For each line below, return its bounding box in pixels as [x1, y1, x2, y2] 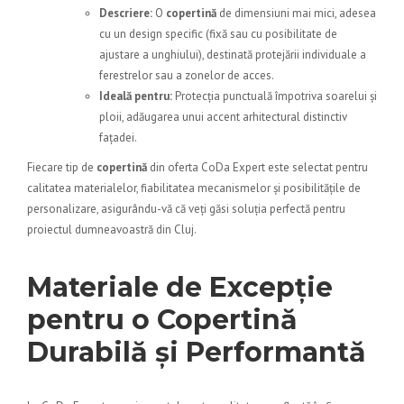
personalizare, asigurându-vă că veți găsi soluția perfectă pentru [27, 201, 345, 217]
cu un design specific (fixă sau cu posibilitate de [99, 26, 337, 42]
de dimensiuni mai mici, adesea [216, 5, 376, 22]
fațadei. [99, 130, 137, 146]
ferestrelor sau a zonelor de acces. [99, 68, 274, 84]
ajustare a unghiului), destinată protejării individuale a [99, 47, 366, 63]
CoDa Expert [201, 160, 265, 176]
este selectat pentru [265, 160, 368, 176]
